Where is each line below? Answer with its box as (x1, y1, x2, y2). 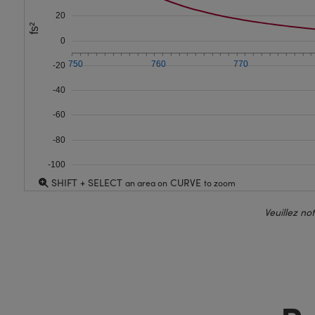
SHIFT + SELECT (48, 176, 125, 189)
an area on (124, 177, 167, 188)
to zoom (203, 177, 236, 188)
